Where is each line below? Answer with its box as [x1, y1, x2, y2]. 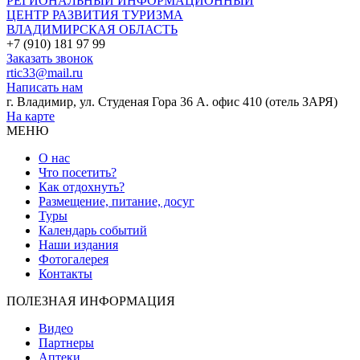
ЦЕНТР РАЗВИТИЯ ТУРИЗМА [6, 7, 183, 22]
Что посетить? [39, 165, 117, 179]
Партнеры [39, 335, 94, 350]
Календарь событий [39, 223, 147, 237]
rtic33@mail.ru [6, 65, 83, 80]
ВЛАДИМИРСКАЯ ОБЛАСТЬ [6, 22, 178, 36]
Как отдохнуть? [39, 179, 125, 194]
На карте [6, 108, 55, 123]
